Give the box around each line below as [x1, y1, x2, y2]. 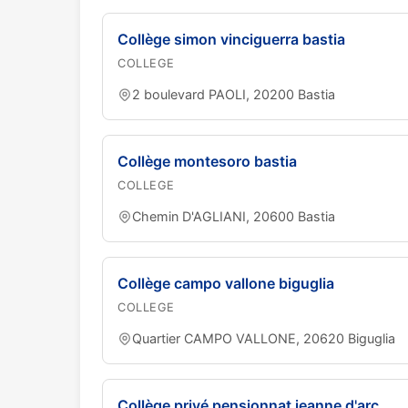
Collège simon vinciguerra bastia [117, 30, 345, 48]
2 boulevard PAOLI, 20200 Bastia [132, 87, 335, 102]
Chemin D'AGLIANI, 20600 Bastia [132, 209, 335, 224]
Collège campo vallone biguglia [117, 274, 334, 292]
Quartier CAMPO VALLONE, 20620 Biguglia [132, 331, 395, 346]
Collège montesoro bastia [117, 152, 297, 170]
